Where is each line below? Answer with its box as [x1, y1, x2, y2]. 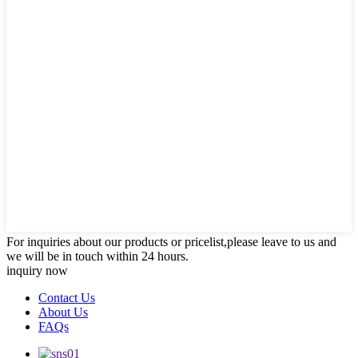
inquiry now [6, 264, 68, 277]
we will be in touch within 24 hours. [6, 249, 189, 263]
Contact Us [38, 291, 95, 304]
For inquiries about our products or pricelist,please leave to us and [6, 235, 336, 249]
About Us [38, 305, 88, 319]
